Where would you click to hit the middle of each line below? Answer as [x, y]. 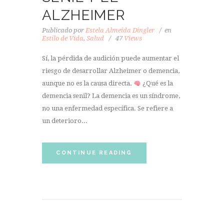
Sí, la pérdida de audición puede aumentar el [110, 58]
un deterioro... [65, 121]
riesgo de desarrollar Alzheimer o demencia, [111, 71]
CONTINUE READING [94, 152]
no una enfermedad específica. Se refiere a [107, 108]
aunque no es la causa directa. [88, 83]
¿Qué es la [157, 83]
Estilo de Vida [63, 38]
